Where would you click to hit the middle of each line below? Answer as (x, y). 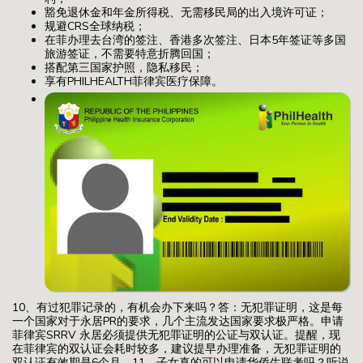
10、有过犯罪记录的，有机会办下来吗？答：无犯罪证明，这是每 (177, 308)
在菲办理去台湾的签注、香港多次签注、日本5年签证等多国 (195, 40)
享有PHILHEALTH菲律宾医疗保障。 (134, 81)
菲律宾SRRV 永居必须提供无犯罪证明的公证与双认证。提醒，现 (176, 335)
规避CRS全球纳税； (95, 26)
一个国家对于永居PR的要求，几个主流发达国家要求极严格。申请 (178, 322)
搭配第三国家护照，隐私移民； (124, 67)
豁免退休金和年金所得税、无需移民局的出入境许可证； (186, 12)
